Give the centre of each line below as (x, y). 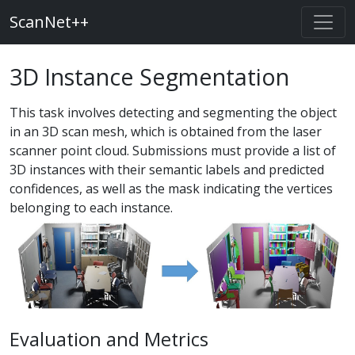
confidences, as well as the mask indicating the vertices (171, 189)
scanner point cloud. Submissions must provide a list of (173, 151)
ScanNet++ (49, 22)
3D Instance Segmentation (149, 76)
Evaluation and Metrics (109, 340)
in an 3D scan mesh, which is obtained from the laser (166, 132)
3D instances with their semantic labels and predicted (167, 170)
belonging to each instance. (91, 208)
